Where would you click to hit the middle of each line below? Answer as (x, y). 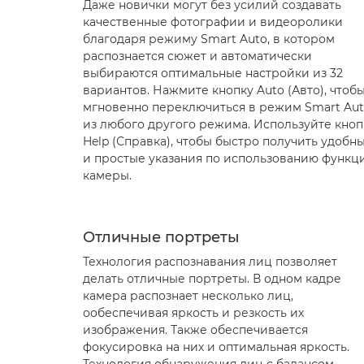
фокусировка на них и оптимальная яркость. (216, 347)
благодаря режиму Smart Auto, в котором (209, 39)
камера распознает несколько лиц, (188, 296)
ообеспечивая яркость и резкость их (193, 313)
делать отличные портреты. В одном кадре (212, 279)
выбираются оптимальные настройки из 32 (213, 73)
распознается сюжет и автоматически (197, 56)
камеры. (107, 175)
